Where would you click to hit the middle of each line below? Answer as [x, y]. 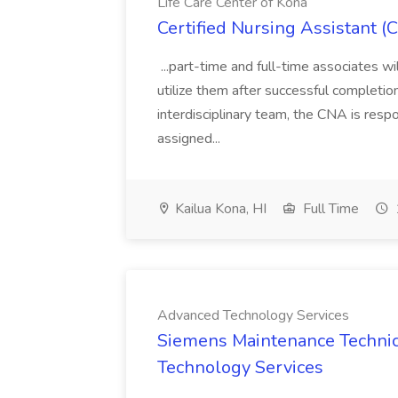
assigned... [191, 139]
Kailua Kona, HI [219, 209]
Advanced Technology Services [253, 315]
